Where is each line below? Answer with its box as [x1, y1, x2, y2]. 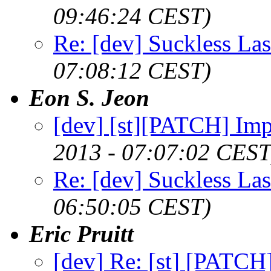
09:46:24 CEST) [53, 2, 211, 29]
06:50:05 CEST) [53, 193, 211, 220]
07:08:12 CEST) [53, 57, 211, 83]
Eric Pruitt [29, 220, 134, 247]
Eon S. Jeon [29, 84, 149, 111]
